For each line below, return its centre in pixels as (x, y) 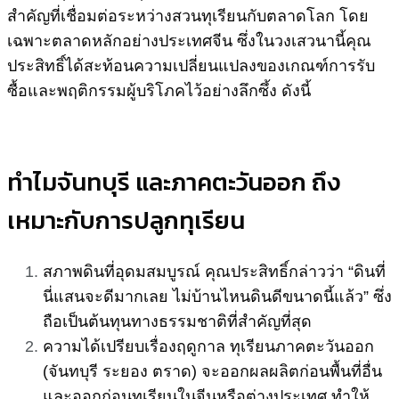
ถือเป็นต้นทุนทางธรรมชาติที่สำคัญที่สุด (177, 321)
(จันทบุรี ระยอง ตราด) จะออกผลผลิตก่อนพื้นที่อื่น (212, 371)
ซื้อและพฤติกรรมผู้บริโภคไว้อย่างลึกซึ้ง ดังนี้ (159, 90)
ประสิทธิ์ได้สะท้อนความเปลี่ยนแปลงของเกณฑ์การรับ (191, 65)
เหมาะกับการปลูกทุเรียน (126, 220)
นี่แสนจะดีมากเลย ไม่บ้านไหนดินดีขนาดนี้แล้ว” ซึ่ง (217, 296)
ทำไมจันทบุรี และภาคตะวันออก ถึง (174, 182)
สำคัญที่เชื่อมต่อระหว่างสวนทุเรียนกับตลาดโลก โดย (188, 15)
